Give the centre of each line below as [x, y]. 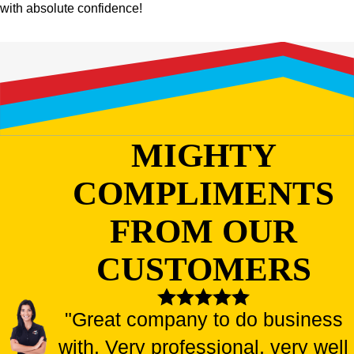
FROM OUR [204, 230]
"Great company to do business [203, 320]
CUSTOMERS [203, 268]
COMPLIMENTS [204, 192]
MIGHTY [203, 154]
